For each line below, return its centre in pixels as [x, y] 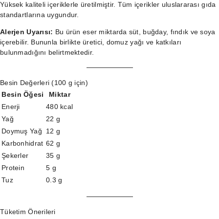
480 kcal [60, 107]
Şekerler [15, 155]
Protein [13, 168]
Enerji [11, 107]
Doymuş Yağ [22, 131]
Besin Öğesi [23, 94]
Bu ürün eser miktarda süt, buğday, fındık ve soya [134, 32]
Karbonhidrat [22, 143]
